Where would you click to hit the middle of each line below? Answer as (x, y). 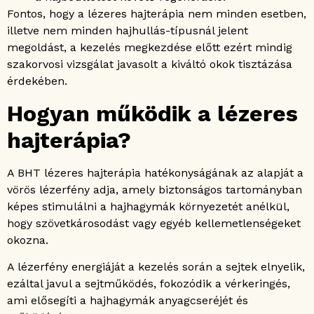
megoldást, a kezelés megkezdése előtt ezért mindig (150, 48)
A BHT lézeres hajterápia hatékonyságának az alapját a (155, 172)
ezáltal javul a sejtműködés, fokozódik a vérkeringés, (149, 284)
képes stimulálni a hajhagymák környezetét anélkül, (148, 206)
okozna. (28, 240)
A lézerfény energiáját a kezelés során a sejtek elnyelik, (156, 267)
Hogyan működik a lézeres (152, 113)
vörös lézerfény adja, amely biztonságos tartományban (155, 189)
